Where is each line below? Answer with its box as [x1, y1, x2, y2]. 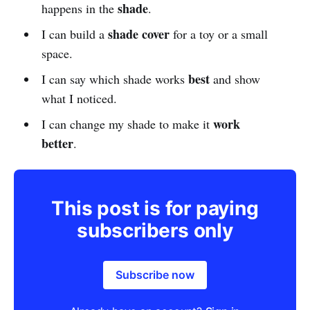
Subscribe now [116, 267, 194, 282]
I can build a [41, 25, 108, 42]
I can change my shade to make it [41, 115, 213, 132]
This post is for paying [51, 196, 259, 220]
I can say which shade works [41, 70, 188, 87]
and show [209, 70, 260, 87]
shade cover [107, 24, 170, 43]
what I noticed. [41, 89, 117, 107]
